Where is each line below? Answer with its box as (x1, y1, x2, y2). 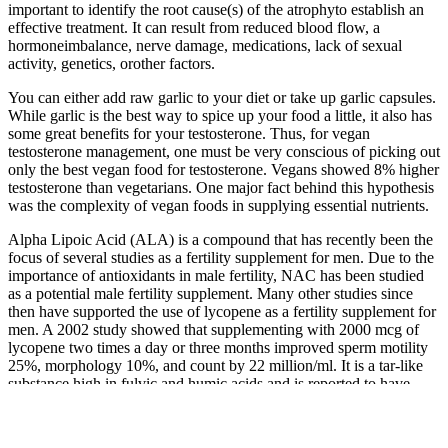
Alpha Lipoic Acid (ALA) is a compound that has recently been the (8, 230, 433, 248)
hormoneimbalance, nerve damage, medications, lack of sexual (8, 36, 402, 54)
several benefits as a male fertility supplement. (8, 392, 296, 410)
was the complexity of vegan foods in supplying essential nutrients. (8, 196, 429, 214)
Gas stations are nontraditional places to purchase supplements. (8, 426, 403, 444)
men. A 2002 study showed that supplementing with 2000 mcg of (8, 320, 419, 338)
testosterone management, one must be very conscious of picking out (8, 142, 440, 160)
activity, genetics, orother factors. (8, 54, 215, 72)
